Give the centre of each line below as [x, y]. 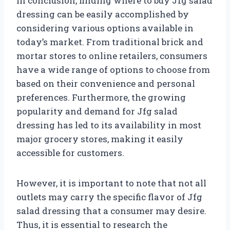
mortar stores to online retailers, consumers [112, 55]
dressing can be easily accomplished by [103, 14]
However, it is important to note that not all [111, 183]
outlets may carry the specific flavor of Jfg [109, 197]
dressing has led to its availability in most [109, 125]
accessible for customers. [70, 152]
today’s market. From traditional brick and [110, 42]
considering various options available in [105, 28]
